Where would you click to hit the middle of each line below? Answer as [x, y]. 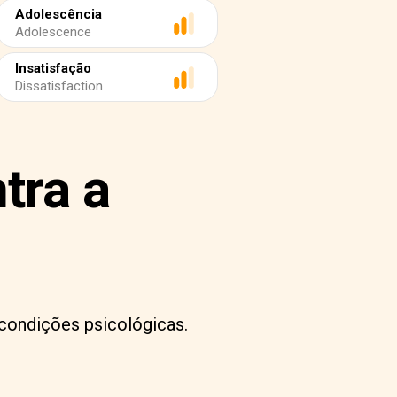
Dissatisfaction [59, 86]
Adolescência [58, 14]
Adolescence [53, 32]
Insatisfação [53, 68]
